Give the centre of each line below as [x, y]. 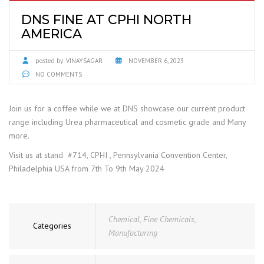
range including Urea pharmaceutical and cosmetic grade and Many [127, 122]
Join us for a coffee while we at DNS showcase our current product [127, 108]
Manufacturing [133, 232]
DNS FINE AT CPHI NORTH [106, 19]
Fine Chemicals [169, 219]
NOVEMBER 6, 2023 [156, 60]
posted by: [50, 60]
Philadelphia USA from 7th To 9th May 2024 [87, 168]
